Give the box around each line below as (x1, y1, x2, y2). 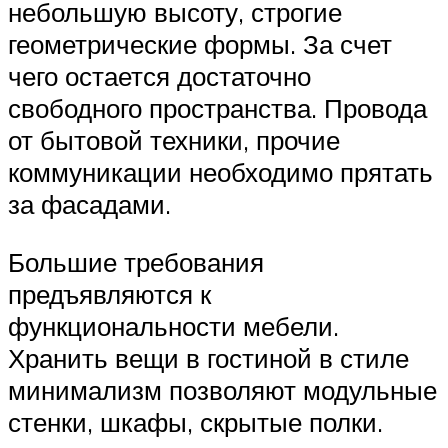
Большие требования (8, 245, 264, 278)
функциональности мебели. (8, 309, 339, 342)
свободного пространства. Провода (8, 91, 427, 124)
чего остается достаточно (8, 59, 311, 92)
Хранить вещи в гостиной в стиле (8, 341, 409, 374)
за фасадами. (8, 187, 171, 220)
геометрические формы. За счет (8, 27, 392, 60)
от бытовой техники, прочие (8, 123, 340, 156)
